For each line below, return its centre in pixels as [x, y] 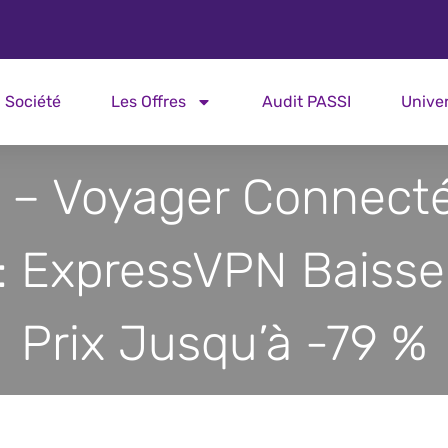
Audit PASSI [306, 101]
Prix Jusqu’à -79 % [224, 342]
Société [32, 101]
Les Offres [148, 101]
